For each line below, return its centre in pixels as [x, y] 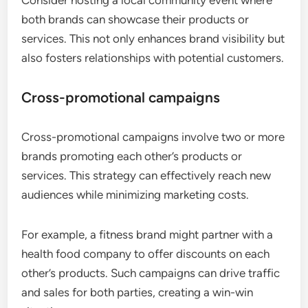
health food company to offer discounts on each [146, 254]
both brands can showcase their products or [135, 20]
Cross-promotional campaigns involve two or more [153, 137]
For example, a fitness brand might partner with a [147, 235]
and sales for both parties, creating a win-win [137, 293]
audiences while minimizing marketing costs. [135, 195]
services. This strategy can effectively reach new [146, 176]
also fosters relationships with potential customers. [153, 58]
